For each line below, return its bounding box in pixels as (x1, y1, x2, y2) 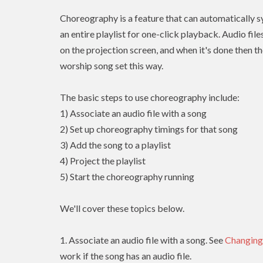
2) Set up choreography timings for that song (60, 123, 238, 135)
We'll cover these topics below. (60, 203, 184, 214)
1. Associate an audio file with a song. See (60, 234, 225, 246)
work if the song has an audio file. (60, 250, 191, 262)
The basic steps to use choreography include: (60, 92, 240, 103)
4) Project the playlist (60, 155, 146, 167)
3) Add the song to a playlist (60, 139, 171, 151)
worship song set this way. (60, 60, 163, 72)
